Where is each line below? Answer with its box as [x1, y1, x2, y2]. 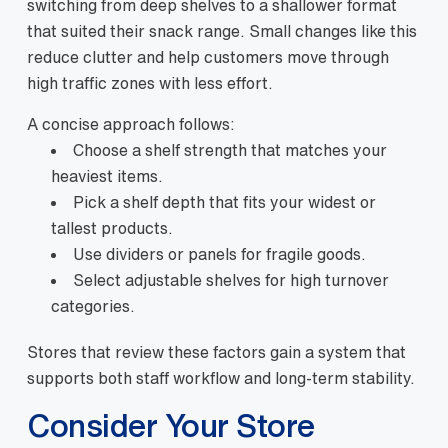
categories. [51, 298, 135, 315]
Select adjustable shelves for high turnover [73, 272, 389, 289]
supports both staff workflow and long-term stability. [27, 370, 415, 387]
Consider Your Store [27, 409, 315, 442]
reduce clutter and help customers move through [27, 49, 389, 66]
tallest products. [51, 220, 173, 237]
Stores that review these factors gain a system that [27, 344, 406, 361]
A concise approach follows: [27, 116, 235, 133]
